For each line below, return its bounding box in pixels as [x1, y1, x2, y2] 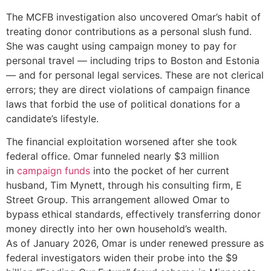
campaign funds [17, 165, 90, 177]
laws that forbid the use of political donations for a [6, 97, 240, 110]
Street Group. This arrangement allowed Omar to [6, 194, 230, 206]
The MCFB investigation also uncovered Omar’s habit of [6, 10, 261, 23]
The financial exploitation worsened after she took [6, 135, 237, 148]
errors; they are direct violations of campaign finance [6, 83, 250, 96]
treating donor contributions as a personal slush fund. [6, 25, 252, 38]
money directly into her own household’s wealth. [6, 223, 227, 235]
